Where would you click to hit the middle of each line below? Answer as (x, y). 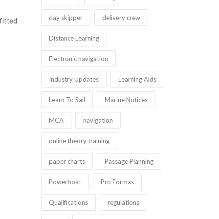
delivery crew (121, 18)
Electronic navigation (78, 59)
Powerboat (65, 182)
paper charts (67, 161)
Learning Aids (137, 79)
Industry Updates (74, 79)
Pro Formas (117, 182)
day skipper (66, 18)
